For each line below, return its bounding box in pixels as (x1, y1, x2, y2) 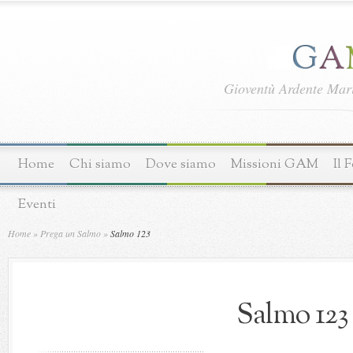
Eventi (18, 195, 56, 214)
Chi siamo (69, 155, 131, 173)
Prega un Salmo (40, 227, 101, 240)
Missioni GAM (231, 155, 318, 173)
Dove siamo (146, 155, 216, 173)
